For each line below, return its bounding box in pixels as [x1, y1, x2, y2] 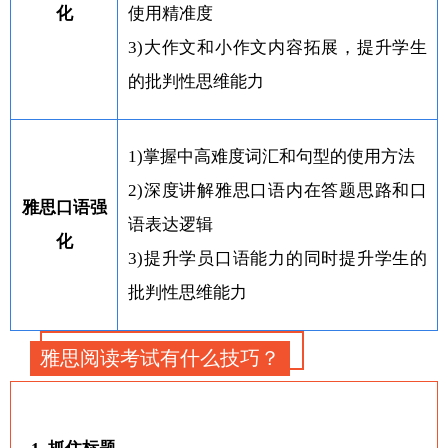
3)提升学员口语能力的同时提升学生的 [128, 248, 427, 268]
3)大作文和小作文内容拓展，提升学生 [128, 37, 427, 57]
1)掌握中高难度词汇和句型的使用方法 [128, 146, 415, 166]
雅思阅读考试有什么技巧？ [40, 346, 280, 369]
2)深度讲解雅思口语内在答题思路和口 [128, 180, 427, 200]
